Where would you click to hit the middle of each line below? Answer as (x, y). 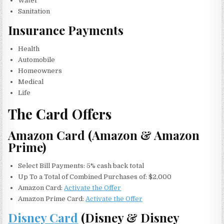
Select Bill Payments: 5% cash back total (81, 165)
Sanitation (34, 11)
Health (29, 48)
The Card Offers (60, 113)
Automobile (37, 59)
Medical (31, 81)
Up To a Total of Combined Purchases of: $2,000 (95, 176)
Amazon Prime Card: (52, 198)
